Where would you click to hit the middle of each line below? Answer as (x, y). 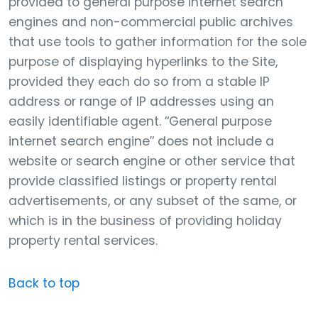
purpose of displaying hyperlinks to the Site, (143, 62)
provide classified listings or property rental (143, 181)
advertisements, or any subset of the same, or (153, 201)
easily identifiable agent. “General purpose (140, 121)
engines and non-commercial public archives (151, 22)
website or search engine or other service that (152, 161)
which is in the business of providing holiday (145, 221)
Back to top (44, 283)
